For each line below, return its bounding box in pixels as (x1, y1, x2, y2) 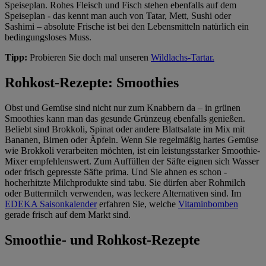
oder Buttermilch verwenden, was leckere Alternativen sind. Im (5, 188, 241, 198)
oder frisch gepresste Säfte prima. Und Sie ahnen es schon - (5, 167, 227, 177)
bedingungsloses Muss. (5, 32, 91, 43)
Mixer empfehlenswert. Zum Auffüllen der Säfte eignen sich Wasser (5, 156, 259, 166)
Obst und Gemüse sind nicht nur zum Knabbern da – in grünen (5, 103, 240, 113)
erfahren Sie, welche (97, 199, 178, 209)
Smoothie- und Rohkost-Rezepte (5, 232, 200, 248)
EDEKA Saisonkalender (5, 199, 97, 209)
